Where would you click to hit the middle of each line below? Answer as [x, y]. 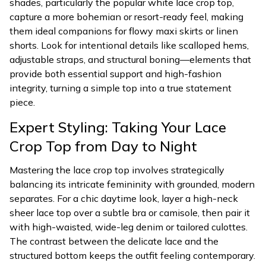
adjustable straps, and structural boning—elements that [130, 59]
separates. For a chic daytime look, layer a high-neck [124, 198]
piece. [22, 102]
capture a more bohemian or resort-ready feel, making [126, 17]
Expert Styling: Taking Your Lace [118, 127]
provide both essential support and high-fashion [115, 74]
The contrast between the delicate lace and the [114, 241]
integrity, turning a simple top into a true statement [121, 88]
